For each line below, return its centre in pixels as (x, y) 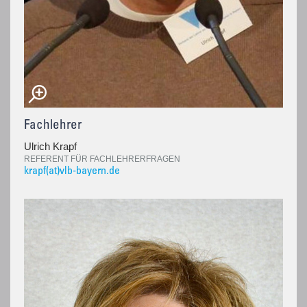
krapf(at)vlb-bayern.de (72, 171)
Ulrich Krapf (50, 146)
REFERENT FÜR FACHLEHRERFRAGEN (102, 159)
